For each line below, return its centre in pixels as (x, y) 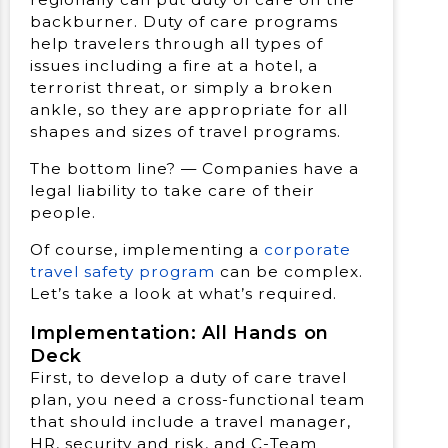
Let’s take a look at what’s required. (183, 294)
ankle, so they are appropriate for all (189, 109)
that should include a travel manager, (190, 421)
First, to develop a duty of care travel (188, 377)
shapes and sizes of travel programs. (185, 131)
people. (63, 213)
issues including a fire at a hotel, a (174, 65)
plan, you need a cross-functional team (197, 399)
